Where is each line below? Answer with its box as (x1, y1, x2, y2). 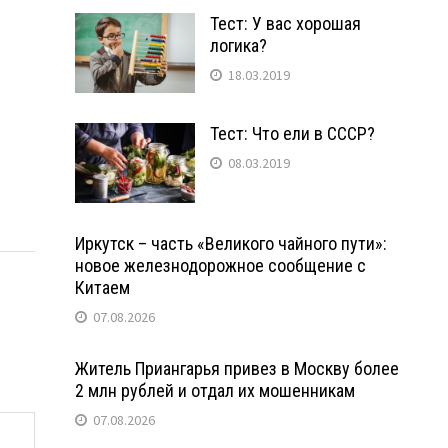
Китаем (74, 276, 130, 298)
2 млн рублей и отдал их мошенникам (74, 379, 355, 401)
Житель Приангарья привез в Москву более (74, 357, 399, 379)
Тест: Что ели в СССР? (209, 122, 375, 144)
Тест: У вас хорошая (209, 12, 361, 34)
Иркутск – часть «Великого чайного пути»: (74, 232, 387, 254)
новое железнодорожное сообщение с (74, 254, 366, 276)
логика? (209, 34, 267, 56)
